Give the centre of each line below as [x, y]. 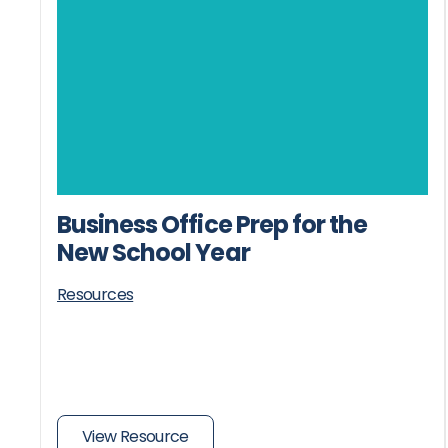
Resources [95, 294]
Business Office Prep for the [212, 224]
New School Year [153, 252]
